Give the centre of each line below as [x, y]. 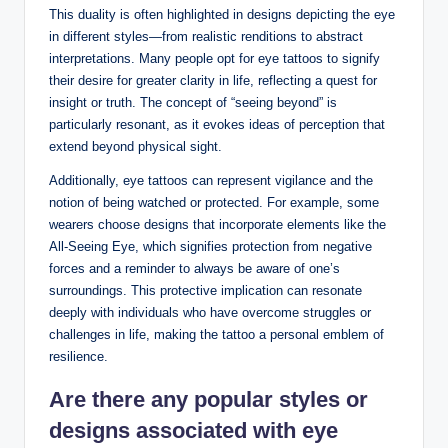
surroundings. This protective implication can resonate [205, 291]
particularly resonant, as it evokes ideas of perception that [217, 125]
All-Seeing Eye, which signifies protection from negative [210, 247]
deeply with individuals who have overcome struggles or [210, 313]
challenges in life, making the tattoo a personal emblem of [216, 335]
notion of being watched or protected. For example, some [214, 203]
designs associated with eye [193, 431]
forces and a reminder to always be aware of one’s [194, 269]
